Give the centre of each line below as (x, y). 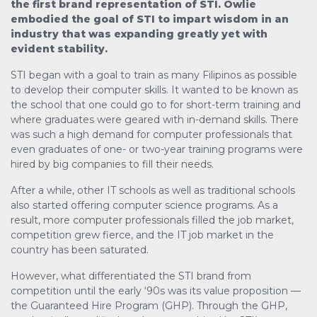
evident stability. (59, 49)
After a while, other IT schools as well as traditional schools (153, 191)
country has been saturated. (80, 250)
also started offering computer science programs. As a (144, 206)
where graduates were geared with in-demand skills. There (155, 120)
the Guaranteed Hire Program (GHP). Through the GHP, (149, 306)
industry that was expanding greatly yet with (139, 34)
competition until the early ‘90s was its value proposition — (156, 291)
